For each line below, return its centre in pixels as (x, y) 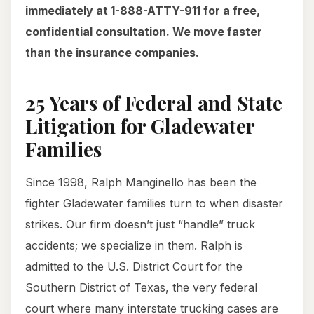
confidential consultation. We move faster (144, 32)
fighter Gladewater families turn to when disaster (154, 204)
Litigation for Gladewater (140, 126)
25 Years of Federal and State (154, 103)
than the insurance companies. (112, 53)
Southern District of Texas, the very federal (141, 288)
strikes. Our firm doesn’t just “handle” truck (140, 225)
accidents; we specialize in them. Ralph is (134, 246)
